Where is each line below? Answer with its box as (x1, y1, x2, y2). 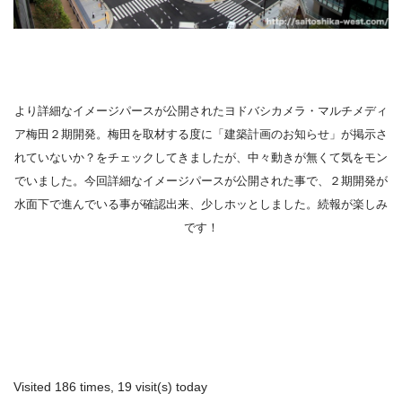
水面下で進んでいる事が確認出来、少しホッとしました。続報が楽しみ (14, 197, 388, 212)
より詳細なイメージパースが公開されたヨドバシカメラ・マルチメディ (14, 104, 388, 118)
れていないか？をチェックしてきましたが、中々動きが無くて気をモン (14, 151, 388, 165)
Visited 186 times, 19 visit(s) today (13, 379, 207, 394)
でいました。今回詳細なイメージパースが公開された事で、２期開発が (14, 174, 388, 188)
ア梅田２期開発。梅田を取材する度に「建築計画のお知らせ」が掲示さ (14, 127, 388, 142)
